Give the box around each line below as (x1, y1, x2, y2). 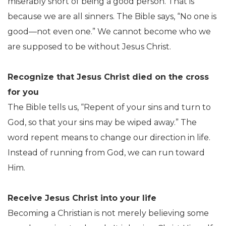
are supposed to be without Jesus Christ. (8, 41, 171, 51)
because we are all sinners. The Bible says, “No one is (8, 11, 216, 21)
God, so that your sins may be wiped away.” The (8, 117, 197, 127)
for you (8, 87, 39, 97)
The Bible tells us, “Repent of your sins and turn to (8, 102, 211, 112)
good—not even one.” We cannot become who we (8, 26, 211, 36)
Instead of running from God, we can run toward (8, 147, 205, 157)
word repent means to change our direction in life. (8, 132, 210, 142)
